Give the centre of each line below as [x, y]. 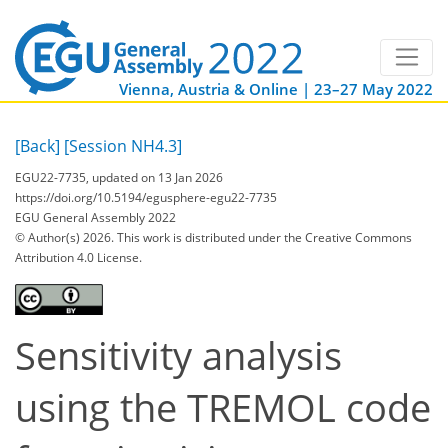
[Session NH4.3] [123, 146]
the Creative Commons [348, 237]
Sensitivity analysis [178, 355]
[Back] [37, 146]
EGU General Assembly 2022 [95, 217]
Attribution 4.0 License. [78, 257]
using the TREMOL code [223, 407]
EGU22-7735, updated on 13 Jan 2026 [119, 177]
